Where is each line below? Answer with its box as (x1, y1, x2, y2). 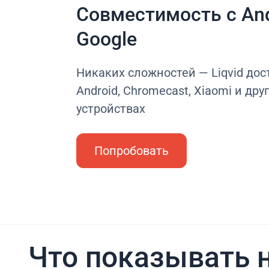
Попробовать (94, 144, 169, 158)
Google (76, 28, 137, 50)
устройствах (76, 101, 145, 116)
